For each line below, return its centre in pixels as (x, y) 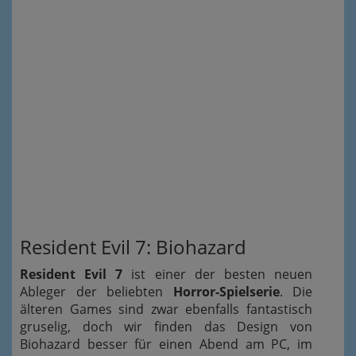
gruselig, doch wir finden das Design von (166, 327)
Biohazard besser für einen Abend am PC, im (166, 344)
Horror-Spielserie (226, 292)
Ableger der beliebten (97, 292)
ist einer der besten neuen (218, 275)
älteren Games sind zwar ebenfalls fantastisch (166, 310)
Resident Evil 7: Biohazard (133, 247)
